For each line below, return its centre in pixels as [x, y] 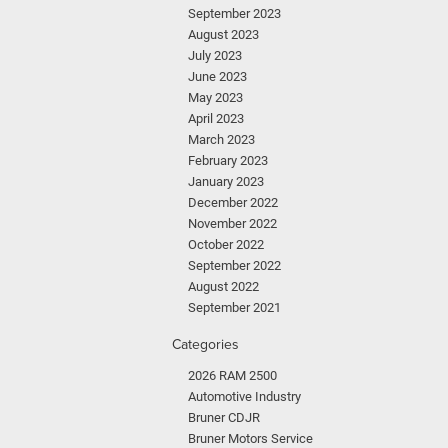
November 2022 [232, 223]
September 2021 [234, 307]
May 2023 [215, 97]
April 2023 [216, 118]
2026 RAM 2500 [232, 375]
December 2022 [233, 202]
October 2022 [226, 244]
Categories [205, 344]
